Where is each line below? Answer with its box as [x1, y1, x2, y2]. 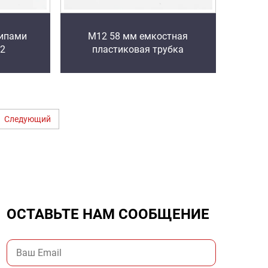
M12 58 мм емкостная [88, 30, 188, 42]
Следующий [4, 114, 51, 124]
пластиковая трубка [92, 43, 184, 55]
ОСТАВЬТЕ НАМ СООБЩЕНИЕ [7, 205, 210, 223]
